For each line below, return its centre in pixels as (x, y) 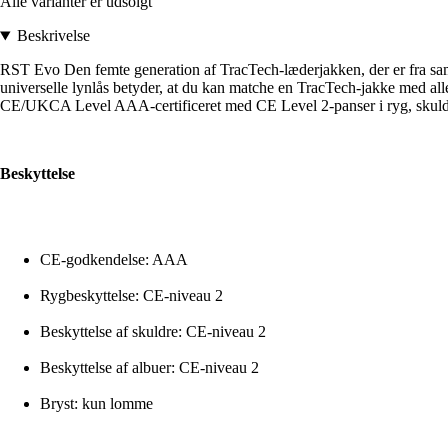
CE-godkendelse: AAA (114, 260)
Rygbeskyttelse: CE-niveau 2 (131, 296)
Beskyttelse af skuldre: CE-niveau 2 (153, 332)
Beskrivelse (53, 36)
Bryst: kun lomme (96, 404)
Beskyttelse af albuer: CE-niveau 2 (149, 368)
